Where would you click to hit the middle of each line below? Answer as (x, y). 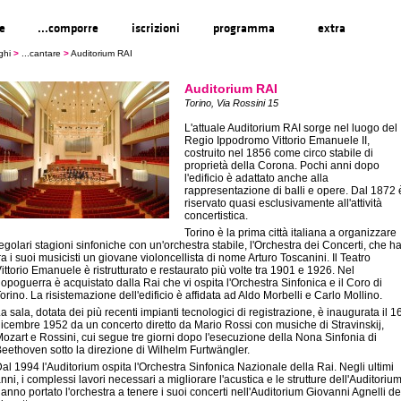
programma (243, 28)
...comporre (68, 28)
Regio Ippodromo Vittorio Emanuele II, (277, 141)
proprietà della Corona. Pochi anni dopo (282, 166)
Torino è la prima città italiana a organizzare (290, 233)
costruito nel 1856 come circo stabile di (279, 153)
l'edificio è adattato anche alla (256, 178)
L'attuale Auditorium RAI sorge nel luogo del (291, 128)
